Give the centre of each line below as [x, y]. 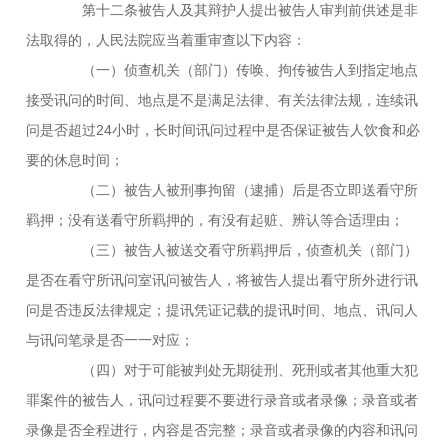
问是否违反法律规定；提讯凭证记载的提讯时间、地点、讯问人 [222, 309]
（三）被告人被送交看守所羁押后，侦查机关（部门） [236, 249]
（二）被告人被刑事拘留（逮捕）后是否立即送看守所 [236, 189]
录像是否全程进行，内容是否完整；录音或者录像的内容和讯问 [222, 429]
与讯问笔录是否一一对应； [110, 339]
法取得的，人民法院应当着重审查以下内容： [166, 39]
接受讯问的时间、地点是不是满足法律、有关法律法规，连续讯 [222, 99]
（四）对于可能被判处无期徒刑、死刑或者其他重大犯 [236, 369]
